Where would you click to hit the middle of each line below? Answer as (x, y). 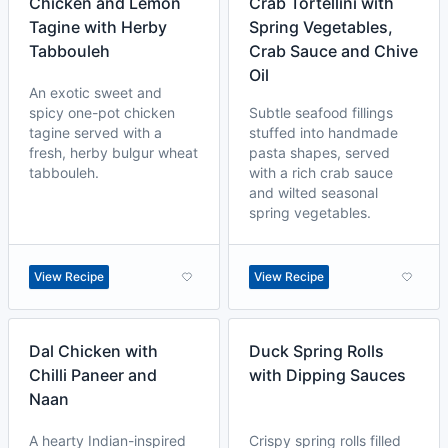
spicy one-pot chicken (102, 112)
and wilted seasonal (313, 192)
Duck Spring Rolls (316, 351)
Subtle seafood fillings (321, 112)
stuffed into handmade (323, 132)
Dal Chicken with (93, 351)
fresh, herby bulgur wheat (113, 152)
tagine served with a (95, 132)
